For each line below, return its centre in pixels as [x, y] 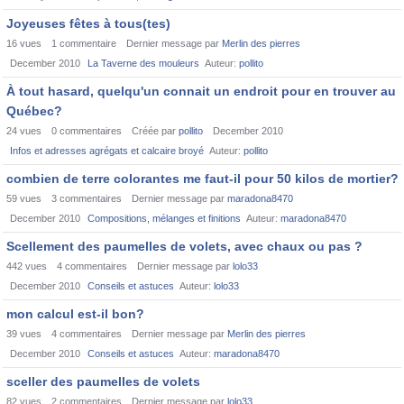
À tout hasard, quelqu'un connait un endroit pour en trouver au [201, 91]
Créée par [155, 131]
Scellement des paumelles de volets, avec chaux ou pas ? [184, 246]
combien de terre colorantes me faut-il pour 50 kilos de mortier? [202, 179]
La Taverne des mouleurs [143, 63]
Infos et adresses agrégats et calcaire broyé [107, 151]
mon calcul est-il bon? [75, 314]
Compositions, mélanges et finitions [164, 218]
